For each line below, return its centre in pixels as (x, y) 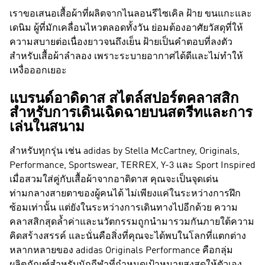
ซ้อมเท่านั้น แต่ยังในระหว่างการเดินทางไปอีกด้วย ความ (124, 208)
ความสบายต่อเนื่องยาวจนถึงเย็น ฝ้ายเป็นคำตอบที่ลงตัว (121, 43)
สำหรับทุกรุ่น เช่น (46, 151)
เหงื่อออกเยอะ (38, 71)
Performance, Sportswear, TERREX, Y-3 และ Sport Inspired (132, 166)
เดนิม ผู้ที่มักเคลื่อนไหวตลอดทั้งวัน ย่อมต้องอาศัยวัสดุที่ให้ (126, 28)
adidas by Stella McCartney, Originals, (161, 151)
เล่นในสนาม (47, 128)
